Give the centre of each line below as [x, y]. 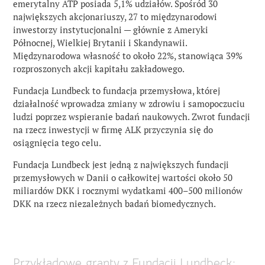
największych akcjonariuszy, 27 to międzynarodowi [115, 17]
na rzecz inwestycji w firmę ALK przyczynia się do [113, 130]
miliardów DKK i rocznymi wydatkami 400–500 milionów [128, 190]
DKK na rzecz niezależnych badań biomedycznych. [115, 203]
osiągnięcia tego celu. [57, 143]
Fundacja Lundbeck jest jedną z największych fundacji [121, 164]
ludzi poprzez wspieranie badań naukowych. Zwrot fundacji [132, 117]
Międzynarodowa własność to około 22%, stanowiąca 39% [128, 56]
